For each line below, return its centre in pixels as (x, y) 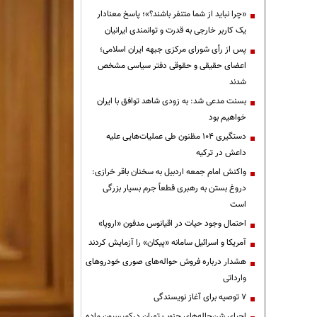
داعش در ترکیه (221, 152)
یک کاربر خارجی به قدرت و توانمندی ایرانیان (175, 30)
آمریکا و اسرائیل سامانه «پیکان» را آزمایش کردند (167, 242)
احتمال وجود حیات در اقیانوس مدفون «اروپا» (172, 223)
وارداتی (235, 278)
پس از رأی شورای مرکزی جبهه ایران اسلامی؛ (173, 49)
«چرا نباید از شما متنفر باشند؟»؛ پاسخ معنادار (172, 14)
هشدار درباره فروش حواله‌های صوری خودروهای (166, 261)
